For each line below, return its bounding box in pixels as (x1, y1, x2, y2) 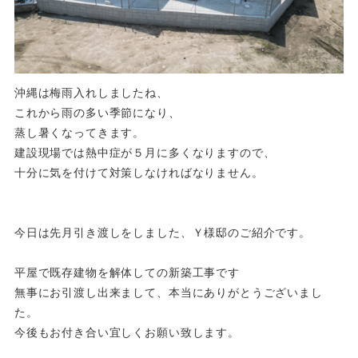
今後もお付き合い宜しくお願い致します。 (14, 326, 240, 340)
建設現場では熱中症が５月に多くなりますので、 (14, 146, 276, 160)
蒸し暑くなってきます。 (14, 126, 145, 140)
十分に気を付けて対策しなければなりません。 (14, 166, 264, 180)
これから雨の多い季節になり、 (14, 106, 181, 120)
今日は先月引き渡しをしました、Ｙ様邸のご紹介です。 (14, 226, 311, 240)
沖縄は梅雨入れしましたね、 (14, 86, 169, 100)
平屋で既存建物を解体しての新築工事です (14, 266, 240, 280)
